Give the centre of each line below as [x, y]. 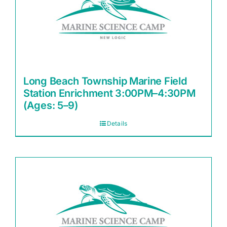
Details [117, 123]
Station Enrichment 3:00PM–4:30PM [109, 93]
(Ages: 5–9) [51, 105]
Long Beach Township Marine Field [105, 81]
